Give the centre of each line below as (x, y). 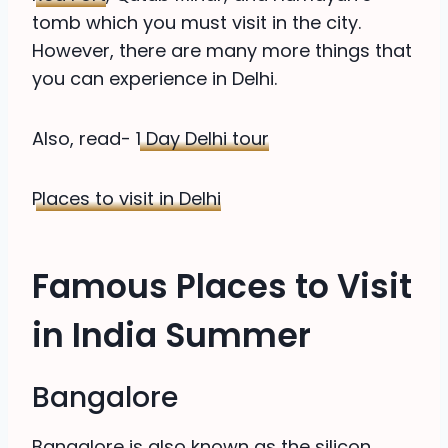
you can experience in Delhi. (154, 78)
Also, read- (84, 138)
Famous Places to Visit (222, 287)
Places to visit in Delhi (126, 198)
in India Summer (171, 336)
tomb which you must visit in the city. (196, 22)
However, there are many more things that (222, 50)
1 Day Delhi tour (202, 138)
